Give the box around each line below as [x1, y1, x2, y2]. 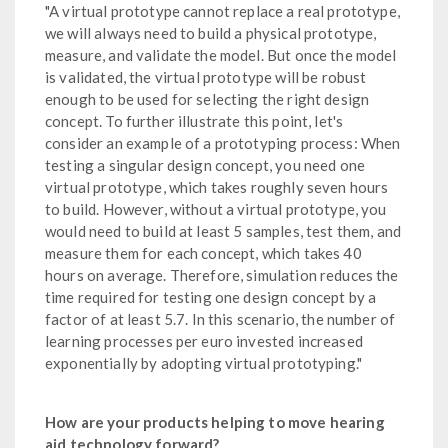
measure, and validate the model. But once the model [45, 45, 397, 64]
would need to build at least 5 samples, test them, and [45, 221, 402, 240]
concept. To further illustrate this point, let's [45, 111, 344, 130]
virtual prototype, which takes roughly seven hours [45, 177, 389, 196]
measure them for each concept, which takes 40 [45, 243, 362, 262]
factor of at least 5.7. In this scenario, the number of [45, 309, 396, 328]
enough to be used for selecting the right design [45, 89, 370, 108]
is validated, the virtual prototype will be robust [45, 67, 367, 86]
